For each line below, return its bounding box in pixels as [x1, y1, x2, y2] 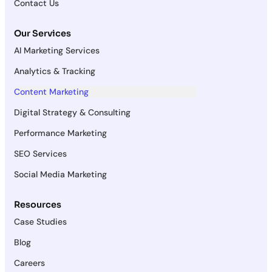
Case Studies [14, 216, 67, 227]
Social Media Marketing [14, 169, 107, 180]
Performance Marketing [14, 127, 107, 139]
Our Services [14, 28, 71, 39]
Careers [14, 257, 45, 268]
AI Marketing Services [14, 45, 100, 56]
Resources [14, 199, 61, 210]
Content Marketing [14, 86, 89, 98]
